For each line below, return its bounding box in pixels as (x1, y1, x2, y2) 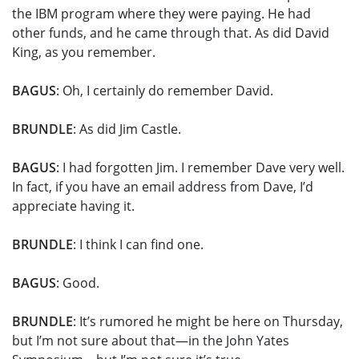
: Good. (56, 274, 99, 292)
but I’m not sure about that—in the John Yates (12, 332, 289, 350)
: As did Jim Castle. (73, 120, 181, 139)
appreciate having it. (12, 197, 135, 216)
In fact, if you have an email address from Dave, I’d (12, 178, 313, 196)
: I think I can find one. (73, 236, 204, 254)
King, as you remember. (12, 43, 155, 62)
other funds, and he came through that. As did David (12, 24, 329, 42)
